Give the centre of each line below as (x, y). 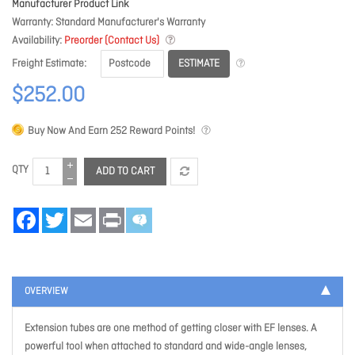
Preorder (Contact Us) (112, 41)
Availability (36, 41)
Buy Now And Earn (69, 132)
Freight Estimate (48, 64)
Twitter (82, 214)
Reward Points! (161, 132)
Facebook (61, 214)
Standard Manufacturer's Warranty (130, 23)
